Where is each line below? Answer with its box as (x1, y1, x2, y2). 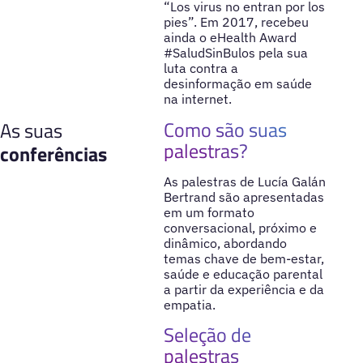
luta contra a (163, 60, 238, 77)
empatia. (163, 296, 216, 313)
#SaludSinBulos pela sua (163, 45, 308, 62)
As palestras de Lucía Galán (163, 173, 326, 190)
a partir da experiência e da (163, 280, 324, 297)
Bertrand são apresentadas (163, 188, 324, 205)
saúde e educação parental (163, 265, 322, 282)
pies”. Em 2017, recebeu (163, 14, 309, 31)
